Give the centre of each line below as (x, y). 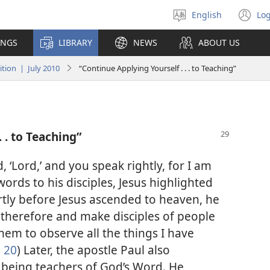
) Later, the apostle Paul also (93, 250)
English (207, 14)
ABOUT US (219, 42)
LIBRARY (75, 42)
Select (209, 20)
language (217, 32)
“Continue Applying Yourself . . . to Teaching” (158, 68)
